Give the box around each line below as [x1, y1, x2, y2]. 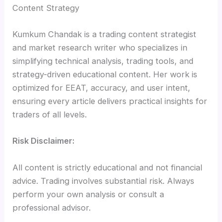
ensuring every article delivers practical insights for [12, 96, 208, 107]
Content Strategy [12, 2, 80, 13]
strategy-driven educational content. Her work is [12, 69, 198, 80]
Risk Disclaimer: [12, 136, 75, 146]
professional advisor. [12, 202, 91, 213]
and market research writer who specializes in [12, 43, 188, 53]
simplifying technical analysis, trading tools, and [12, 56, 194, 66]
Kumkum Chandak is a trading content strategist [12, 29, 197, 40]
